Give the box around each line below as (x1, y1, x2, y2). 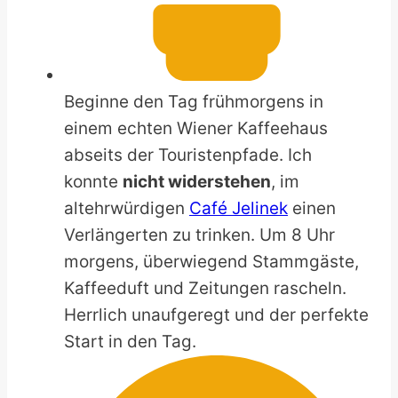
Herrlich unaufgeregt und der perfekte (64, 304, 369, 325)
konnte (64, 171, 123, 192)
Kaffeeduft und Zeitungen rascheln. (64, 277, 346, 298)
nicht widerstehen (123, 171, 271, 192)
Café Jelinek (189, 197, 288, 219)
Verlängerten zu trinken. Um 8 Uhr (64, 224, 335, 245)
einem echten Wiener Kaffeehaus (64, 117, 328, 139)
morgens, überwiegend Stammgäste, (64, 251, 359, 272)
